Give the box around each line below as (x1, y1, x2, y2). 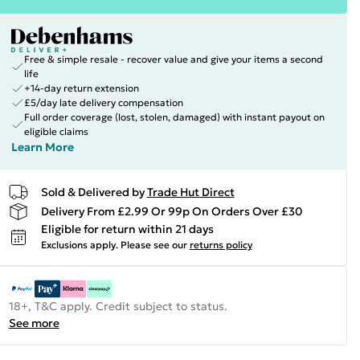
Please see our (120, 239, 187, 251)
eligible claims (23, 125, 88, 137)
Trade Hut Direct (146, 184, 235, 199)
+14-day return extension (23, 82, 139, 94)
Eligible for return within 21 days (40, 222, 214, 236)
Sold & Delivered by (40, 184, 145, 199)
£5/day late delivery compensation (23, 96, 183, 108)
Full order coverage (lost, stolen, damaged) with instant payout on (23, 111, 325, 123)
